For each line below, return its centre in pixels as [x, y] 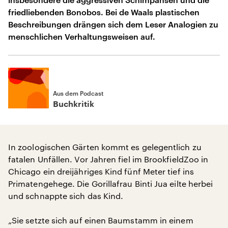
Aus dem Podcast [78, 93]
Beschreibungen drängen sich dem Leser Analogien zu [113, 24]
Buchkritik [74, 104]
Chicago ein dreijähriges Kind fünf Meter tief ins [101, 171]
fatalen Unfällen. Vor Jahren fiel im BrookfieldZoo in [108, 159]
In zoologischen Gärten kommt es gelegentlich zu [105, 147]
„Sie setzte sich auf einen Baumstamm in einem [101, 220]
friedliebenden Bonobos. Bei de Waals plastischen [104, 12]
